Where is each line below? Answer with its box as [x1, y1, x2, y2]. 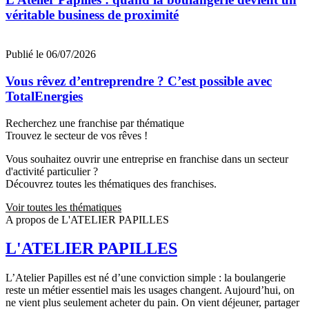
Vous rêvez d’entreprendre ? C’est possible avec [6, 73, 272, 88]
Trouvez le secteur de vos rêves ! [6, 129, 148, 141]
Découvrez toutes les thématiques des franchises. [6, 177, 217, 190]
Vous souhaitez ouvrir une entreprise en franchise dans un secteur [6, 152, 288, 165]
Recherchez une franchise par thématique [6, 117, 184, 129]
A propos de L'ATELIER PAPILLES [6, 213, 169, 226]
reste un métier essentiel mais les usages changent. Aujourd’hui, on [6, 284, 295, 297]
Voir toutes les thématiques [6, 201, 121, 213]
